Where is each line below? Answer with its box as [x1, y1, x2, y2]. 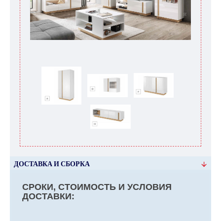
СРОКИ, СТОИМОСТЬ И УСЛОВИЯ [22, 182, 172, 192]
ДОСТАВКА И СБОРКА [14, 159, 90, 169]
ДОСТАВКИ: [22, 191, 74, 202]
